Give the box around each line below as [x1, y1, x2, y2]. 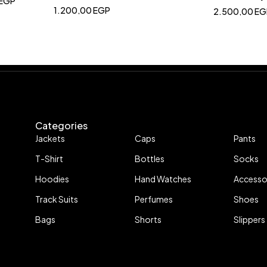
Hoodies [35, 173, 69, 184]
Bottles [134, 153, 164, 164]
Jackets [35, 132, 65, 144]
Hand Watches [134, 173, 191, 184]
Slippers [234, 213, 266, 225]
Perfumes [134, 193, 173, 204]
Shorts [134, 213, 162, 225]
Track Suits [35, 193, 78, 204]
